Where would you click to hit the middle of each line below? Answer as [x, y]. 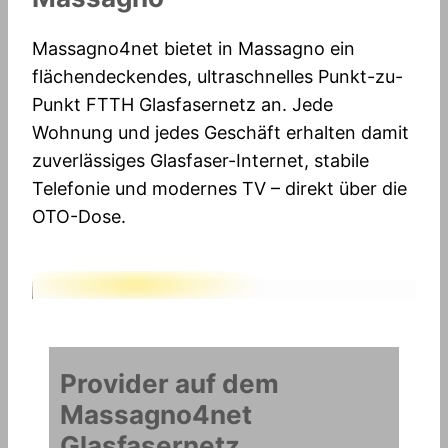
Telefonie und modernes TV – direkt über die [219, 188]
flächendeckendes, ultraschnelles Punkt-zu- [217, 76]
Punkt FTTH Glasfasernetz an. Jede [182, 104]
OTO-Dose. [79, 216]
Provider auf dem [169, 384]
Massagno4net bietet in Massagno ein [193, 48]
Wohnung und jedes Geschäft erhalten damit [220, 132]
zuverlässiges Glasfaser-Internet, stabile [200, 160]
